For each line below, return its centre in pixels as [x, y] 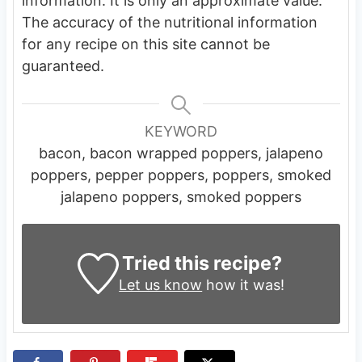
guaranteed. [63, 65]
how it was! [244, 284]
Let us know [161, 284]
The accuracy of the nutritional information [169, 22]
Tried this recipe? [202, 263]
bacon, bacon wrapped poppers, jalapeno [181, 153]
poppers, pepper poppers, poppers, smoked [181, 175]
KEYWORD [181, 131]
